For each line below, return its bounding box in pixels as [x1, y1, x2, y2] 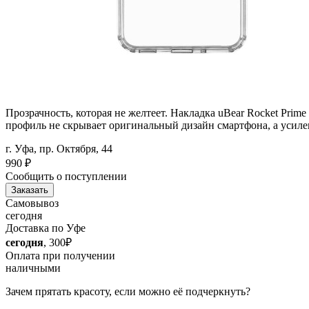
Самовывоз [6, 197, 59, 209]
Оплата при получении [6, 249, 115, 261]
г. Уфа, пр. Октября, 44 [6, 142, 112, 154]
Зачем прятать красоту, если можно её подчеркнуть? [6, 285, 250, 297]
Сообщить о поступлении [6, 170, 127, 182]
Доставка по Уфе [6, 221, 86, 234]
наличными [6, 261, 61, 274]
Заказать [11, 184, 48, 195]
